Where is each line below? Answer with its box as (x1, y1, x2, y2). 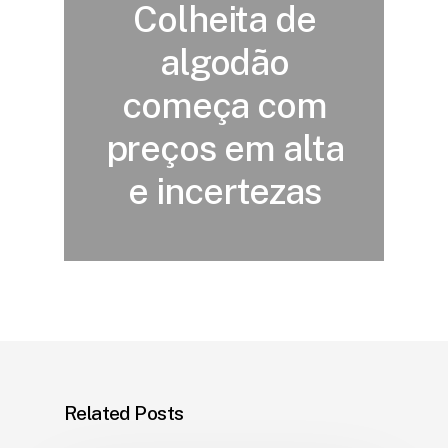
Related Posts (64, 400, 184, 424)
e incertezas (128, 169, 321, 212)
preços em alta (105, 126, 344, 169)
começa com (121, 83, 328, 126)
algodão (159, 40, 290, 83)
